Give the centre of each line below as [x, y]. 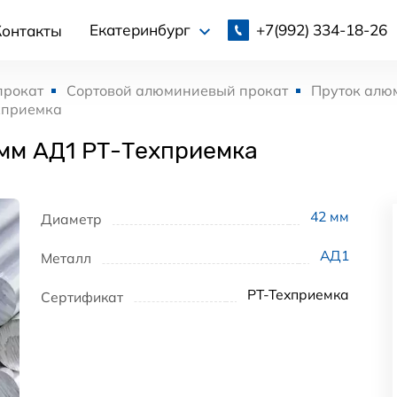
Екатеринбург [141, 30]
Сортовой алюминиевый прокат [177, 90]
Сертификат [82, 296]
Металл [66, 257]
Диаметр [71, 219]
